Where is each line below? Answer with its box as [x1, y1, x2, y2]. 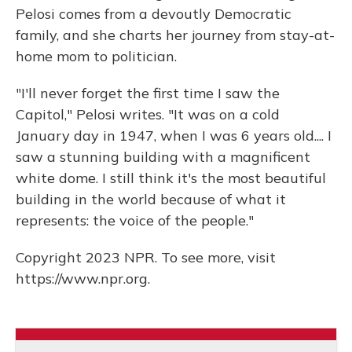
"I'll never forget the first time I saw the [16, 84, 280, 102]
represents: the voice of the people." [16, 211, 254, 229]
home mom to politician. [16, 47, 177, 65]
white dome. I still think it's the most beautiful [16, 169, 326, 187]
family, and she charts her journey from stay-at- [16, 26, 335, 44]
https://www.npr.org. [16, 269, 150, 288]
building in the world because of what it [16, 190, 286, 208]
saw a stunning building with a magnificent [16, 148, 310, 166]
